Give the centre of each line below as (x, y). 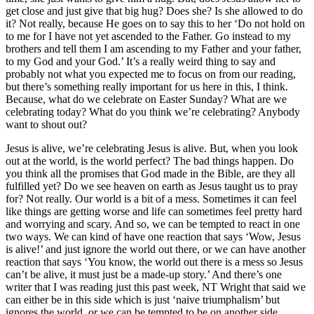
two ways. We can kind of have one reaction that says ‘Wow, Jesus (153, 237)
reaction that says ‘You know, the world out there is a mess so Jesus (154, 262)
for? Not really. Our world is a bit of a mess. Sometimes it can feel (151, 199)
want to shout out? (46, 125)
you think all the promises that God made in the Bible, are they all (150, 174)
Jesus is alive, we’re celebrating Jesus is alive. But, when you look (152, 149)
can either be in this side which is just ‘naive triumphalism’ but (143, 300)
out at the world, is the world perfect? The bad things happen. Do (150, 161)
